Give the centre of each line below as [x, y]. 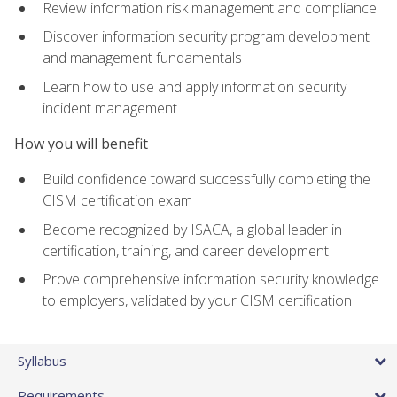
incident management [110, 108]
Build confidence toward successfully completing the [206, 179]
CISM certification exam [117, 201]
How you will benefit [81, 143]
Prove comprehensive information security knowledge [211, 280]
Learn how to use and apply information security [195, 86]
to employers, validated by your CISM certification [197, 301]
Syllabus [42, 360]
